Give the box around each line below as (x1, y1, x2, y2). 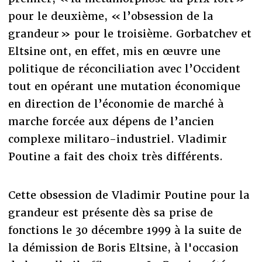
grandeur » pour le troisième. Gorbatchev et (8, 27, 251, 41)
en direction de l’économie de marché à (8, 97, 224, 111)
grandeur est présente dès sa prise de (8, 206, 213, 220)
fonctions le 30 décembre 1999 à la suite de (8, 223, 242, 237)
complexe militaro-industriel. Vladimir (8, 132, 227, 146)
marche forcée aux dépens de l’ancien (8, 115, 214, 129)
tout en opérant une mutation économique (8, 80, 240, 94)
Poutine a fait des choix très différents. (8, 150, 223, 164)
